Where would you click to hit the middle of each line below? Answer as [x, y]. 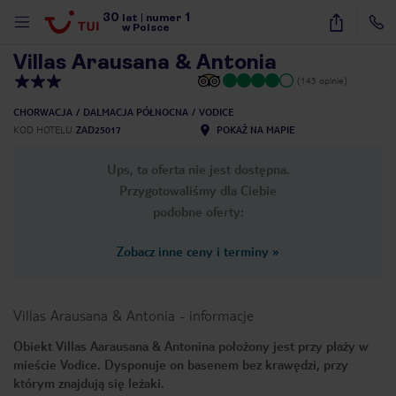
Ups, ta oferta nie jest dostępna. [198, 169]
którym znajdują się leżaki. [89, 383]
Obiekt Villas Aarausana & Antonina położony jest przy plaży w [191, 346]
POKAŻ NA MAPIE [255, 129]
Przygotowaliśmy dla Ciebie [198, 190]
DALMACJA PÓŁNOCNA [136, 112]
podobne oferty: [198, 211]
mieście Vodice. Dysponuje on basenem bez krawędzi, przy [181, 364]
